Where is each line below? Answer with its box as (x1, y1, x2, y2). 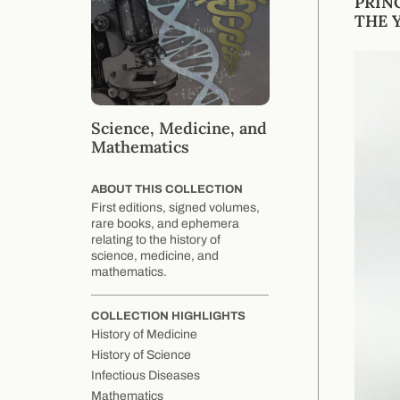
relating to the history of (91, 233, 221, 247)
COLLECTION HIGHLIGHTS (91, 310, 246, 323)
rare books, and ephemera (91, 217, 239, 231)
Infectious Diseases (91, 369, 200, 383)
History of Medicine (91, 328, 197, 342)
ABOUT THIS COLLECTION (91, 183, 243, 196)
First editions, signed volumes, (91, 201, 260, 215)
